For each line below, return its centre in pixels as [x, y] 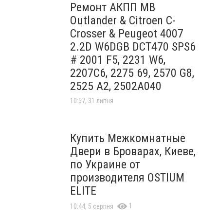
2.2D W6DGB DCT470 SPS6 [133, 46]
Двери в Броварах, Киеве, [133, 151]
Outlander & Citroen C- [123, 20]
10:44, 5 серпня [92, 206]
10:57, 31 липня [92, 100]
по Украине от [105, 164]
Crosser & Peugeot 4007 [127, 33]
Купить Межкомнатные [128, 138]
